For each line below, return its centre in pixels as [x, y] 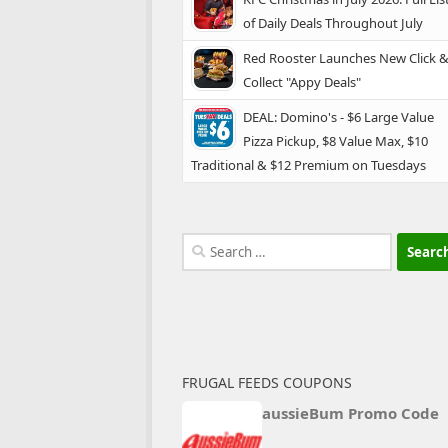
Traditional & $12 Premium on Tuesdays [308, 165]
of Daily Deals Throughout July [333, 23]
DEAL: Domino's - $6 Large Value [338, 117]
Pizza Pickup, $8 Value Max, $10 [335, 141]
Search [204, 244]
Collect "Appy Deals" [302, 82]
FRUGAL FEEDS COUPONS [267, 382]
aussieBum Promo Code [350, 413]
